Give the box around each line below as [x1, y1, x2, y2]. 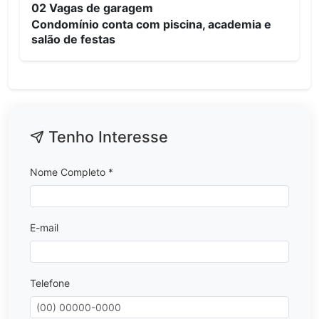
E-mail [30, 221, 58, 234]
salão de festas [31, 32, 115, 47]
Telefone [30, 276, 70, 289]
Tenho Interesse [43, 127, 168, 146]
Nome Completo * [30, 165, 113, 178]
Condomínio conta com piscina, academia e [31, 17, 271, 32]
